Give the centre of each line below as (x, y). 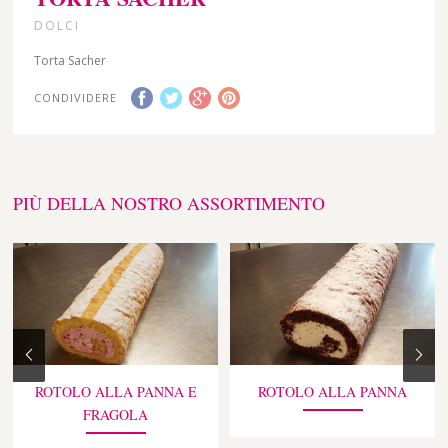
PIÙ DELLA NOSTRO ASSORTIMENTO (169, 203)
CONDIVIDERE (76, 98)
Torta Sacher (70, 60)
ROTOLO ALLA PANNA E (115, 392)
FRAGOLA (116, 415)
